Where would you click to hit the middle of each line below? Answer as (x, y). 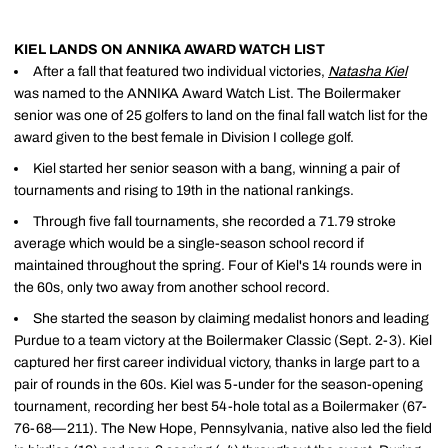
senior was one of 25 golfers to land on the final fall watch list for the (221, 116)
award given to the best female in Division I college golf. (184, 138)
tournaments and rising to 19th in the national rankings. (184, 190)
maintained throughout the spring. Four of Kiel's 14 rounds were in (218, 265)
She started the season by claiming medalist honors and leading (231, 318)
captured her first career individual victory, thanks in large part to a (217, 362)
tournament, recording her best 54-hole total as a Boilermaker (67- (220, 406)
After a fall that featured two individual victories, (180, 72)
